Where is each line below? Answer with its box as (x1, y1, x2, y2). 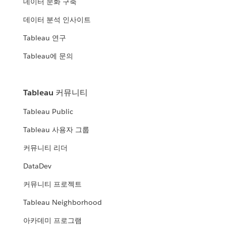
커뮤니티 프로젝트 (23, 180, 82, 189)
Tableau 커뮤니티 (23, 87, 88, 98)
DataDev (23, 161, 52, 171)
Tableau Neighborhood (23, 198, 102, 207)
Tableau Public (23, 107, 74, 117)
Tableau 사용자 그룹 (23, 125, 90, 135)
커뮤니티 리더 (23, 143, 68, 153)
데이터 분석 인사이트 (23, 15, 91, 25)
